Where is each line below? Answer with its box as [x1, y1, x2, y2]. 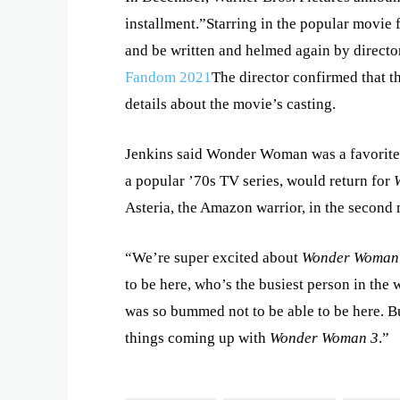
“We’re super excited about [125, 249, 302, 266]
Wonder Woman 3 [270, 329, 379, 346]
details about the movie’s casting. [125, 96, 336, 112]
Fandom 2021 [125, 69, 212, 86]
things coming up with [125, 329, 270, 346]
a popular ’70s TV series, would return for [125, 172, 394, 189]
